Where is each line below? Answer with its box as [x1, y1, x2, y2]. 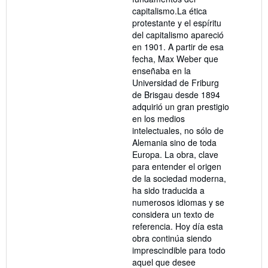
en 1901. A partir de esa [132, 41, 224, 53]
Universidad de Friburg [132, 77, 219, 89]
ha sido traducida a [132, 184, 205, 197]
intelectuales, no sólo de [132, 124, 224, 137]
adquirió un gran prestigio [132, 100, 229, 113]
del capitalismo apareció [132, 29, 224, 41]
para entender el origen [132, 160, 221, 173]
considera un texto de [132, 208, 214, 221]
